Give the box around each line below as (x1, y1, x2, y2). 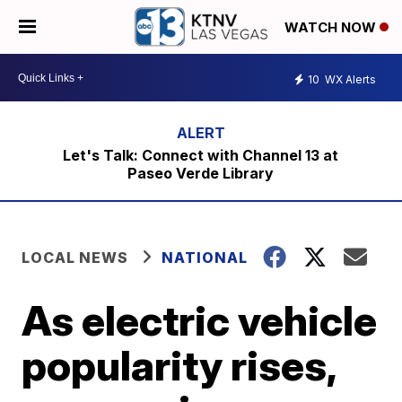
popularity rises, (22, 340, 336, 390)
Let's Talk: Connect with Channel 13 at (63, 146, 339, 164)
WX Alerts (322, 72, 376, 86)
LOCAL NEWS (22, 249, 129, 267)
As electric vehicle (22, 295, 378, 345)
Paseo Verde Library (127, 164, 275, 182)
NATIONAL (162, 249, 249, 267)
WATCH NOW (284, 19, 380, 37)
